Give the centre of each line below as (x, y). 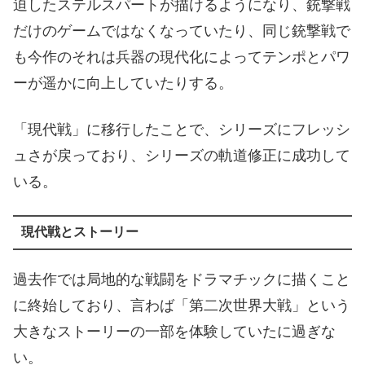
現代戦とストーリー (79, 232)
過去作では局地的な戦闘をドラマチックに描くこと (182, 280)
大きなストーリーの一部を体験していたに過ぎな (174, 332)
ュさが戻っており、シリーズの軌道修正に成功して (182, 155)
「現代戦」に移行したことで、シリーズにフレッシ (182, 129)
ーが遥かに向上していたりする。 (123, 83)
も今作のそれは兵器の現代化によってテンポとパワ (182, 57)
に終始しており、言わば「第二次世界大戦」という (182, 306)
